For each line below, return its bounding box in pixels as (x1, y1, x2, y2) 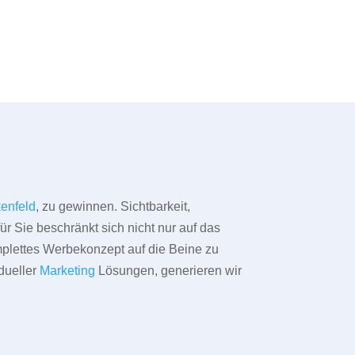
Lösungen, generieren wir (95, 264, 242, 278)
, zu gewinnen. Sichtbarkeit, (36, 200, 191, 214)
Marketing (40, 264, 96, 278)
